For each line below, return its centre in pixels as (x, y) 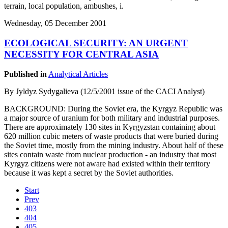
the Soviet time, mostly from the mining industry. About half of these (114, 145)
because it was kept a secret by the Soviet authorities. (89, 173)
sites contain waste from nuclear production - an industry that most (110, 154)
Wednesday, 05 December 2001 (55, 23)
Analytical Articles (78, 74)
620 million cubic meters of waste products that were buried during (111, 136)
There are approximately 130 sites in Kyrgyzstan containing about (110, 127)
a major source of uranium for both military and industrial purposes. (112, 118)
